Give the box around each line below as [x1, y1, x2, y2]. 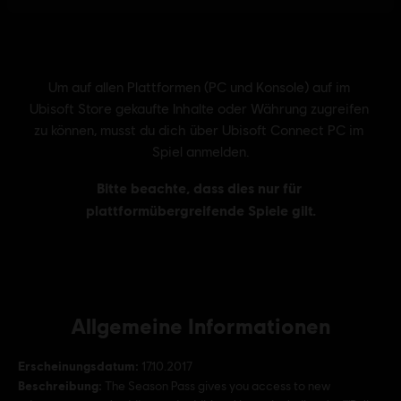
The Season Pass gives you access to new [105, 379, 330, 393]
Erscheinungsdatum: [18, 358, 139, 373]
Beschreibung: [18, 378, 102, 393]
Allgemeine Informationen [71, 312, 330, 338]
